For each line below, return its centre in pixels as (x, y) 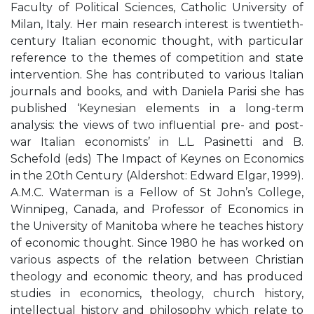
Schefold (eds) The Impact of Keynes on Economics (157, 159)
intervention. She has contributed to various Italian (157, 75)
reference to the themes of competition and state (157, 58)
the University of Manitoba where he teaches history (157, 226)
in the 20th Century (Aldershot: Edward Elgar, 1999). (157, 176)
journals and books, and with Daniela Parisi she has (157, 91)
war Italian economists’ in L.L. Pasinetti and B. (157, 142)
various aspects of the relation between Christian (157, 260)
